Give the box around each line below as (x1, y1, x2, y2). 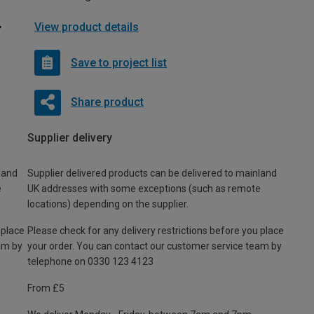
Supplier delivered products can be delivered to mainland (27, 168, 277, 179)
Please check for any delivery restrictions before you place (27, 225, 284, 237)
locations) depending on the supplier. (27, 198, 189, 210)
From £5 (27, 282, 64, 294)
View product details (34, 20, 139, 34)
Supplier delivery (27, 131, 112, 145)
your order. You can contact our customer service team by (27, 240, 282, 252)
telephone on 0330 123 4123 (27, 256, 153, 268)
